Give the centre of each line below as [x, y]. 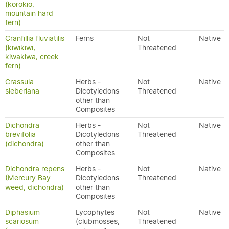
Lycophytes [95, 212]
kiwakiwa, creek [32, 57]
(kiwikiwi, [20, 48]
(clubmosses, [98, 221]
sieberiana [22, 91]
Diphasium [22, 212]
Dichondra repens [35, 169]
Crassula [19, 82]
